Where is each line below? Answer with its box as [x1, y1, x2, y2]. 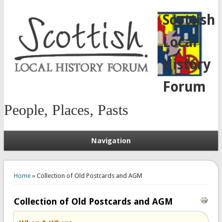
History [162, 56, 211, 73]
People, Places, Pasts [3, 102, 128, 118]
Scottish [162, 12, 215, 28]
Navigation [91, 136, 131, 145]
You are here [3, 163, 58, 173]
